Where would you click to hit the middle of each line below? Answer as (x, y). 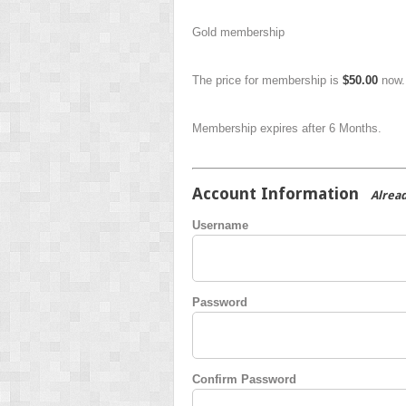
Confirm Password (244, 379)
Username (220, 225)
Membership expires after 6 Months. (287, 128)
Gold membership (238, 32)
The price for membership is (267, 80)
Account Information (275, 193)
